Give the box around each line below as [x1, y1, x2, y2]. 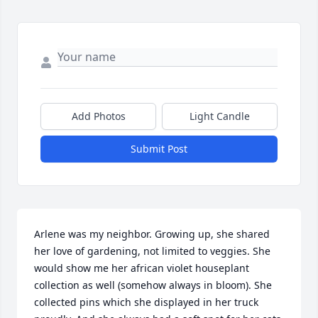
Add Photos [71, 109, 126, 123]
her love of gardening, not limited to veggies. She [34, 243, 270, 258]
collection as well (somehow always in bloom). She [34, 278, 272, 292]
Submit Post [131, 141, 187, 155]
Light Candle [190, 109, 250, 123]
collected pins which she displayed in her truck [34, 295, 258, 309]
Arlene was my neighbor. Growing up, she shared [34, 226, 270, 241]
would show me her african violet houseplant [34, 261, 249, 275]
